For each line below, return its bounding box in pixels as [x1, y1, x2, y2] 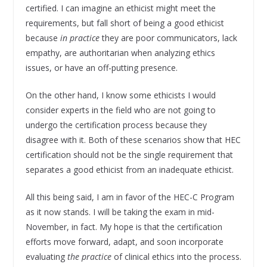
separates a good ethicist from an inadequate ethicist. [25, 163, 234, 175]
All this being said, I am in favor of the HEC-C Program [25, 191, 234, 203]
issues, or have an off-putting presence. [25, 61, 178, 73]
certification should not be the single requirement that [25, 148, 233, 160]
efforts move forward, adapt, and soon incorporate [25, 235, 223, 247]
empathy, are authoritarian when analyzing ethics [25, 46, 215, 58]
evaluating [25, 250, 67, 262]
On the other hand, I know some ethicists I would [25, 89, 216, 101]
